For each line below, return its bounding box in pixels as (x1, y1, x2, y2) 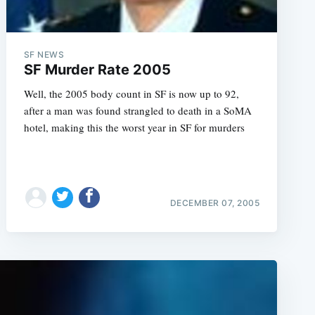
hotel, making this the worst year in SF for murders (23, 120, 245, 134)
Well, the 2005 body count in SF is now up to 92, (23, 86, 239, 101)
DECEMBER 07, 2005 (169, 197, 260, 208)
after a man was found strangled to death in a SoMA (23, 103, 252, 117)
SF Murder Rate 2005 (23, 61, 171, 78)
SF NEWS (23, 49, 65, 60)
